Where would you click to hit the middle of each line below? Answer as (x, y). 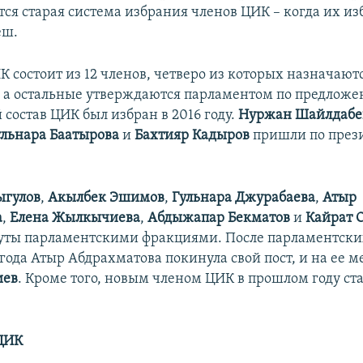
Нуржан (265, 116)
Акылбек (77, 199)
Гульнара (202, 199)
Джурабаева (275, 199)
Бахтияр (162, 136)
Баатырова (85, 136)
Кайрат (329, 219)
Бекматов (259, 219)
